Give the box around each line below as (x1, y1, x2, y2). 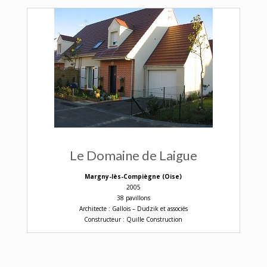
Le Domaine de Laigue (69, 147, 197, 163)
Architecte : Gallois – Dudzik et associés (79, 204, 188, 213)
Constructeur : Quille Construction (84, 215, 183, 223)
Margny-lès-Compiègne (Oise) (85, 172, 182, 181)
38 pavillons (116, 193, 150, 202)
